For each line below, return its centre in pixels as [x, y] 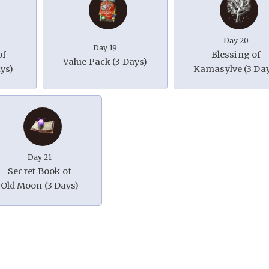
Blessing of [236, 55]
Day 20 [236, 41]
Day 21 [40, 157]
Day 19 [105, 48]
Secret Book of [40, 171]
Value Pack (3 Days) [105, 62]
